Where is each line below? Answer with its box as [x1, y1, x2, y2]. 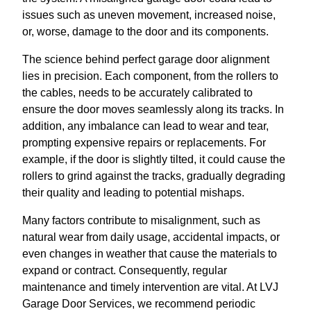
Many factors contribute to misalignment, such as [22, 214, 260, 226]
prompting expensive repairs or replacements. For [22, 136, 266, 149]
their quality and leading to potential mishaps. [22, 186, 244, 199]
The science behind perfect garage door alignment [22, 53, 269, 65]
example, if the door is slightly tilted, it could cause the [22, 153, 285, 165]
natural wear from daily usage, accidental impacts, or [22, 230, 280, 243]
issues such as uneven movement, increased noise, [22, 8, 276, 21]
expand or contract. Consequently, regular [22, 264, 227, 276]
